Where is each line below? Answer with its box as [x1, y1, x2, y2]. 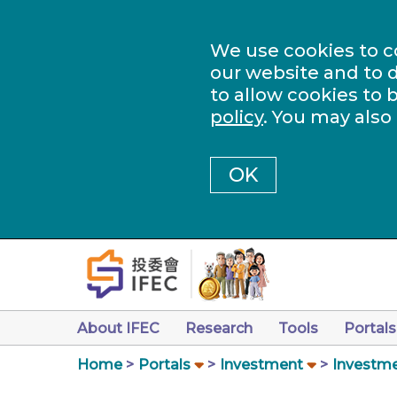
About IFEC [77, 320, 160, 337]
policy [210, 106, 263, 128]
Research [185, 320, 253, 337]
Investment [220, 356, 303, 373]
